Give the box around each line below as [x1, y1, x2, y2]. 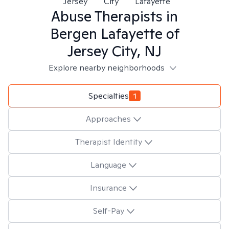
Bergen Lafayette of [50, 24, 179, 43]
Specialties [88, 90, 129, 101]
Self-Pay [93, 205, 124, 216]
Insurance [90, 182, 127, 193]
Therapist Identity [75, 136, 142, 147]
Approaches [86, 113, 131, 124]
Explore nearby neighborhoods [48, 62, 165, 73]
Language [90, 159, 126, 170]
